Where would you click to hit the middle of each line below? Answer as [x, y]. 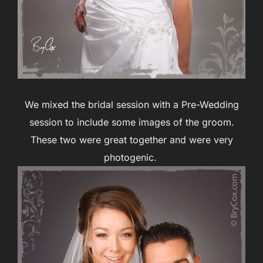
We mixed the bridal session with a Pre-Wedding [131, 105]
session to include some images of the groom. [131, 122]
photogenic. [131, 158]
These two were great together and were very [131, 140]
